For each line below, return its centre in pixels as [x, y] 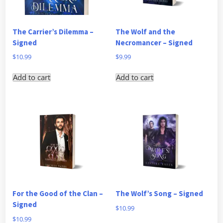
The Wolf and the [145, 31]
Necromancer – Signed [154, 42]
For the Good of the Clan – [58, 194]
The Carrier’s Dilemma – [53, 31]
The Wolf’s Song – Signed [159, 194]
